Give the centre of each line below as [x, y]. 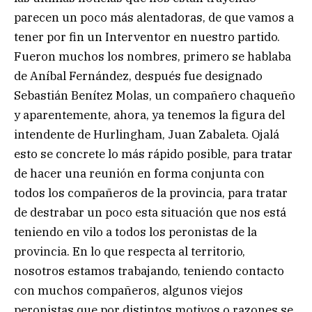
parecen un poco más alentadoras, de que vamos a [154, 17]
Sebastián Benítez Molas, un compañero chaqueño [155, 95]
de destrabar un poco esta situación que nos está [150, 212]
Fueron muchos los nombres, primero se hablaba [153, 56]
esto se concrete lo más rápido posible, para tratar [153, 154]
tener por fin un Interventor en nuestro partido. [147, 37]
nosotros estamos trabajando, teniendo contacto [149, 271]
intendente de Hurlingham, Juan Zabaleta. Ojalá [147, 134]
